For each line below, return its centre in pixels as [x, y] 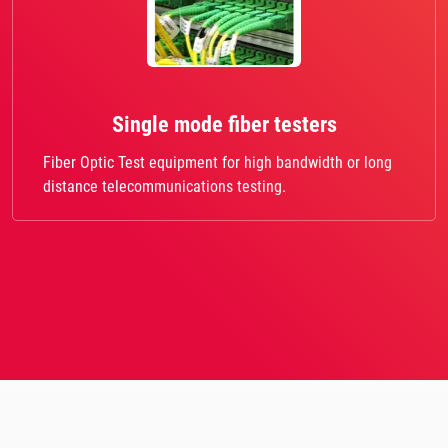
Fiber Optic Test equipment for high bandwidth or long [217, 162]
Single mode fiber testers [224, 124]
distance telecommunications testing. [164, 186]
